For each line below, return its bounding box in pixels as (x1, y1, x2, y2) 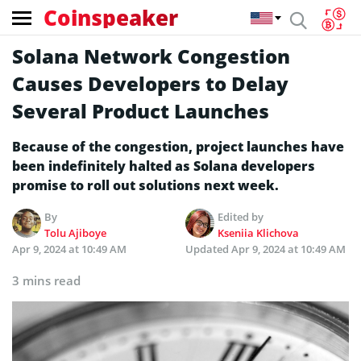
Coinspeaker (44, 2, 178, 32)
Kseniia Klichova (218, 226, 300, 240)
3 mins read (12, 272, 81, 288)
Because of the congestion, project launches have (12, 138, 344, 156)
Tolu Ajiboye (44, 226, 107, 240)
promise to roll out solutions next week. (12, 176, 279, 194)
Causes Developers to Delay (12, 70, 288, 97)
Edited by (218, 210, 264, 224)
